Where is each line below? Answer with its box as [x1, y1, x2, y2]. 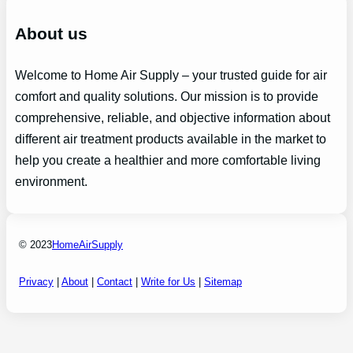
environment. [14, 175, 87, 189]
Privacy [19, 275, 54, 288]
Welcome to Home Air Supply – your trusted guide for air [14, 69, 327, 83]
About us [14, 24, 87, 43]
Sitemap [204, 275, 242, 288]
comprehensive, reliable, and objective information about [14, 111, 330, 125]
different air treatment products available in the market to [14, 132, 326, 147]
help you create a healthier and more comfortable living [14, 154, 321, 168]
